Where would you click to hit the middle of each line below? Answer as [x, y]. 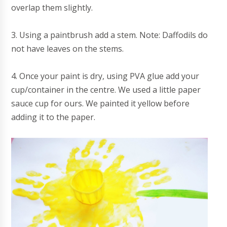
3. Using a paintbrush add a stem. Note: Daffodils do [110, 35]
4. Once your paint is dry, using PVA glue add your [105, 76]
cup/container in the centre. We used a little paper [106, 90]
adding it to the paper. [53, 117]
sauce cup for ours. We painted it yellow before [101, 103]
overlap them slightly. [52, 8]
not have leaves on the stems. [68, 49]
